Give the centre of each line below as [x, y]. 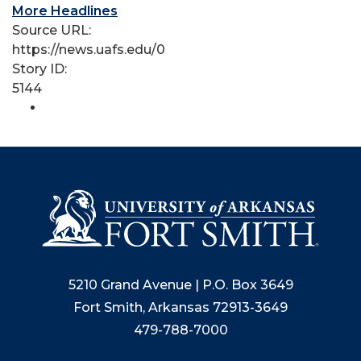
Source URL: [53, 30]
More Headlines [65, 11]
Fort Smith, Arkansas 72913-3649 [180, 308]
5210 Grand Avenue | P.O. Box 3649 [180, 285]
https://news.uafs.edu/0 [89, 50]
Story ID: [41, 69]
